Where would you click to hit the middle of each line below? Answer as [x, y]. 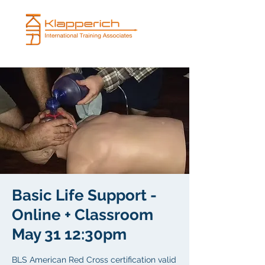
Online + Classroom [83, 215]
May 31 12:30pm [69, 234]
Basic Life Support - [84, 195]
